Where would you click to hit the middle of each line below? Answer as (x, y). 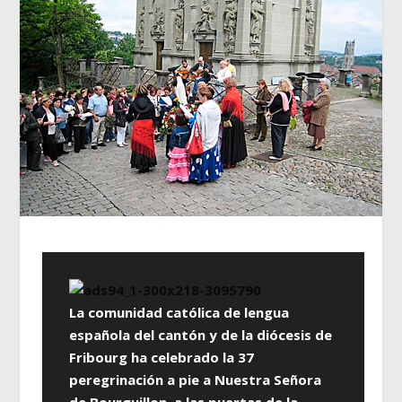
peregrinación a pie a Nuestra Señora (196, 380)
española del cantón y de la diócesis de (201, 335)
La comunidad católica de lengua (179, 313)
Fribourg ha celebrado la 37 (162, 358)
